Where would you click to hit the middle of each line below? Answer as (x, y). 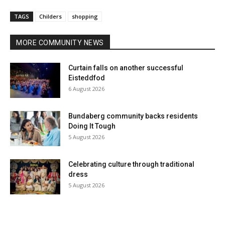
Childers (50, 17)
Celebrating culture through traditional (131, 164)
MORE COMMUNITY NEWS (60, 43)
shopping (85, 17)
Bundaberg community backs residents (133, 116)
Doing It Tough (92, 126)
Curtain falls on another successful (126, 68)
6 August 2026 (86, 89)
